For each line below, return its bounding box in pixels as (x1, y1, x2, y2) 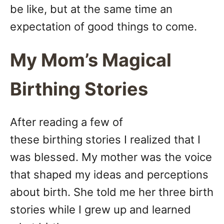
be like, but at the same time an (10, 2, 172, 16)
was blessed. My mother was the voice (10, 150, 212, 164)
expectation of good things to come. (10, 20, 197, 33)
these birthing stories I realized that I (10, 133, 200, 146)
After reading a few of (10, 115, 123, 129)
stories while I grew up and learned (10, 203, 191, 216)
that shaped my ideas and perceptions (10, 168, 208, 181)
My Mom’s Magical (10, 49, 171, 71)
